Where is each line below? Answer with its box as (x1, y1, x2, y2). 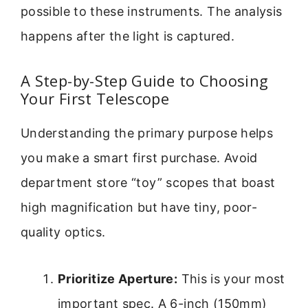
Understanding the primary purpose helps (21, 125, 274, 140)
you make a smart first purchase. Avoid (21, 150, 258, 165)
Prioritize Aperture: (58, 272, 178, 287)
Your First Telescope (21, 87, 170, 109)
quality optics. (21, 224, 106, 239)
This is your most (177, 272, 285, 287)
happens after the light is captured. (21, 29, 234, 44)
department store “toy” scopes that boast (21, 175, 276, 190)
